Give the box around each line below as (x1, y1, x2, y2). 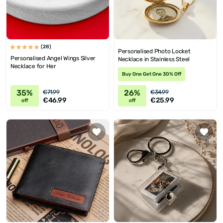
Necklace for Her (10, 63, 56, 70)
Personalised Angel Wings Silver (10, 55, 96, 62)
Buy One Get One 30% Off (122, 71, 181, 77)
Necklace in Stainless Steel (118, 56, 190, 63)
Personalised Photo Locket (118, 48, 191, 55)
